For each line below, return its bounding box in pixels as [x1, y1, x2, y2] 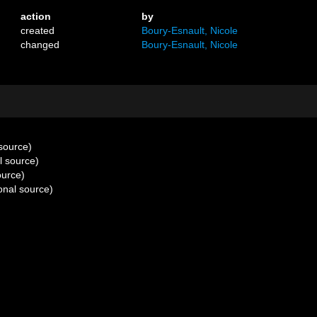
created [21, 25, 55, 36]
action [21, 11, 52, 22]
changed [21, 39, 60, 50]
